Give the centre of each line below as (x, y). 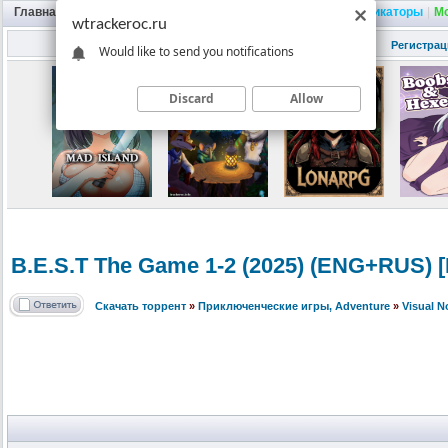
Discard (191, 98)
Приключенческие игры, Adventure (294, 306)
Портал (96, 12)
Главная (38, 12)
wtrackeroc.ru (119, 24)
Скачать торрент (140, 306)
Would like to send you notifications (196, 51)
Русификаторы (378, 12)
